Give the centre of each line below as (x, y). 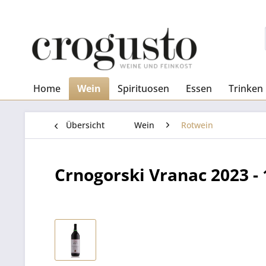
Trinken (246, 88)
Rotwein (197, 125)
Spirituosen (143, 88)
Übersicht (85, 125)
